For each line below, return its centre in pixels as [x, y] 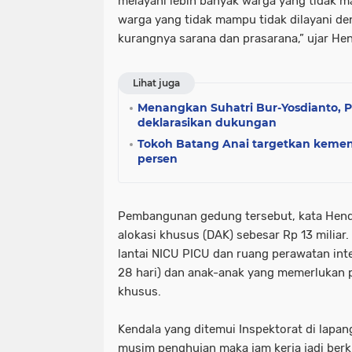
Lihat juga [156, 83]
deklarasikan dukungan [207, 123]
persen [158, 159]
